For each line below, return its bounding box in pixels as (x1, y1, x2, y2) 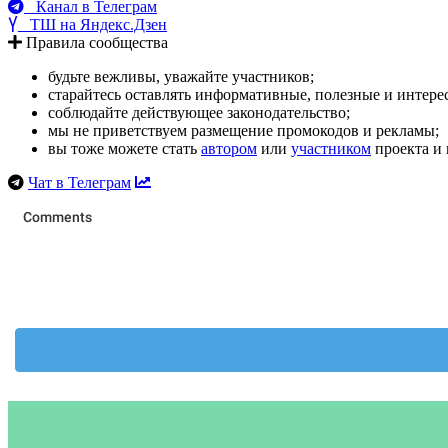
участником (291, 139, 371, 157)
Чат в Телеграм (28, 173, 131, 191)
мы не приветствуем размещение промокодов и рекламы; (48, 121, 439, 139)
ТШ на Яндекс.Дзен (18, 15, 167, 33)
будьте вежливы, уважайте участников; (48, 67, 314, 85)
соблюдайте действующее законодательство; (48, 103, 350, 121)
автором (201, 139, 257, 157)
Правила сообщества (22, 33, 168, 51)
